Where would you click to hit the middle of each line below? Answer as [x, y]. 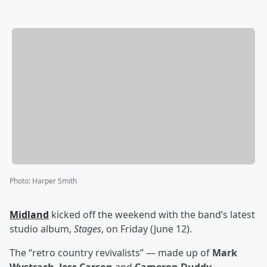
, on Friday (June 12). [147, 229]
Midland [29, 215]
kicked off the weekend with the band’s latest [152, 215]
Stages [88, 229]
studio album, [42, 229]
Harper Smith [55, 181]
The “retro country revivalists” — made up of [111, 253]
